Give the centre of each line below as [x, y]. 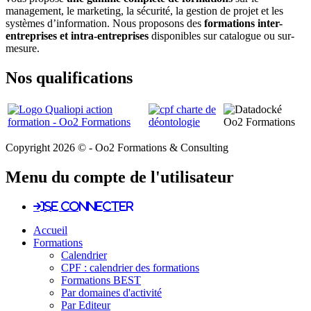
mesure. [23, 49]
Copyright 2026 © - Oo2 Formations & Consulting [117, 148]
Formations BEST [101, 280]
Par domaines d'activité [111, 293]
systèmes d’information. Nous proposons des [105, 24]
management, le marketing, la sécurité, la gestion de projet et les [144, 11]
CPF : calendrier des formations [130, 268]
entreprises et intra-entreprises [77, 36]
